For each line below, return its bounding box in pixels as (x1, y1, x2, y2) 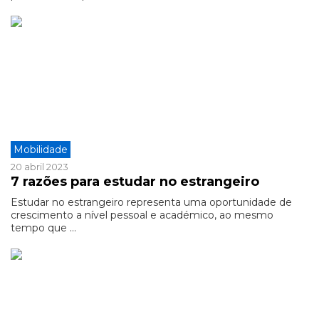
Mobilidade (14, 143, 68, 156)
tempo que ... (11, 221, 76, 234)
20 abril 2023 (11, 161, 68, 172)
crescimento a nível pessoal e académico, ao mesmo (11, 209, 273, 221)
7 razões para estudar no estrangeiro (11, 174, 259, 189)
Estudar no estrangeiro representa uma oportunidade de (11, 196, 292, 209)
